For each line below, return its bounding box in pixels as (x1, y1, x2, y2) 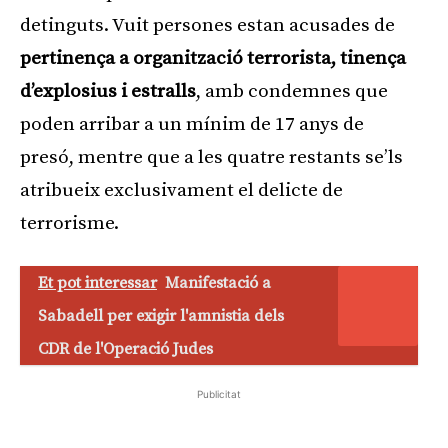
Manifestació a (165, 272, 271, 293)
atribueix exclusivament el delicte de (20, 178, 343, 202)
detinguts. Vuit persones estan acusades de (20, 13, 395, 37)
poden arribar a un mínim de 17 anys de (20, 112, 364, 136)
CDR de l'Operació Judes (38, 338, 213, 359)
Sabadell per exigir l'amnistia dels (38, 305, 284, 326)
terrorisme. (20, 211, 119, 235)
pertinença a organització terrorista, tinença (20, 46, 406, 70)
